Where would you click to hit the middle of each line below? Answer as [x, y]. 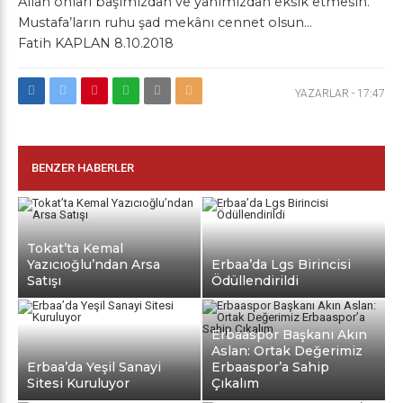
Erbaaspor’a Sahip [271, 367]
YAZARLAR [322, 94]
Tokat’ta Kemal [75, 248]
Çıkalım [236, 383]
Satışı [44, 280]
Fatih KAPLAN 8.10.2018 [96, 43]
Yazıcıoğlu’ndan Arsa [94, 264]
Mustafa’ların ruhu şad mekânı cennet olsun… [165, 22]
